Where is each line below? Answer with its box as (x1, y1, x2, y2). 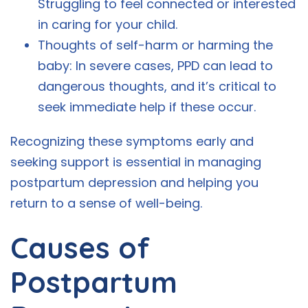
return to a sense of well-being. (10, 195, 202, 212)
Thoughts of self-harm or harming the (38, 36, 273, 54)
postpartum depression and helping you (10, 174, 258, 192)
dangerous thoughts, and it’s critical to (38, 78, 276, 96)
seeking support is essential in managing (10, 153, 261, 171)
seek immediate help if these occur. (38, 98, 256, 116)
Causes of (10, 230, 150, 267)
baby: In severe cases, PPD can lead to (38, 57, 273, 75)
